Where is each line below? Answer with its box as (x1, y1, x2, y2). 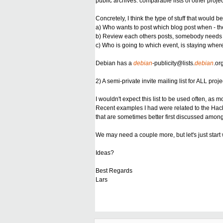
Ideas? (96, 149, 114, 157)
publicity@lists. (154, 60, 195, 67)
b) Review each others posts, (96, 33, 175, 40)
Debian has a (96, 60, 133, 67)
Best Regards (96, 167, 132, 175)
